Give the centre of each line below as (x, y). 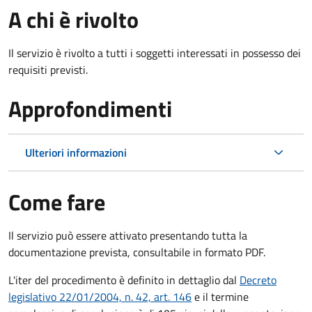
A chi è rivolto (73, 19)
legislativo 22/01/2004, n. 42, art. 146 (100, 296)
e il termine (220, 296)
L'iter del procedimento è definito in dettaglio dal (124, 280)
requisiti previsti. (48, 69)
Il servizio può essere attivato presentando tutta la (128, 235)
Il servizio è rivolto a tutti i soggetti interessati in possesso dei (155, 53)
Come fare (57, 202)
